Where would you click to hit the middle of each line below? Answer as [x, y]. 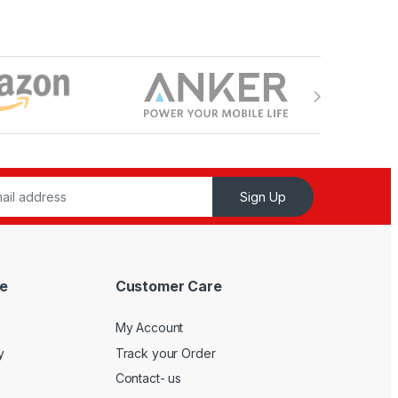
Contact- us [148, 378]
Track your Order [165, 353]
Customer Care [168, 287]
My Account [149, 327]
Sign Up [263, 196]
